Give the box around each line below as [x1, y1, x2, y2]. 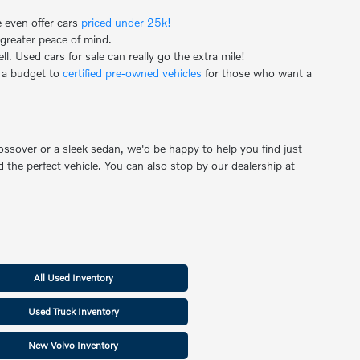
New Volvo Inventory [28, 339, 119, 352]
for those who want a [202, 66, 313, 80]
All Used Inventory [33, 272, 113, 284]
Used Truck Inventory [27, 305, 119, 318]
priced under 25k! [81, 15, 172, 30]
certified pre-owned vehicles [63, 66, 202, 80]
